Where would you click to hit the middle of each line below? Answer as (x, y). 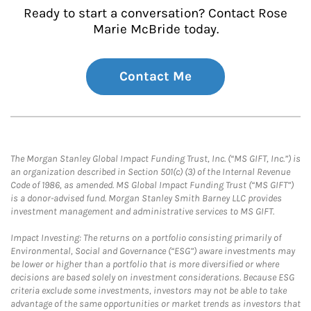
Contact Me (155, 76)
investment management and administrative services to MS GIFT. (142, 211)
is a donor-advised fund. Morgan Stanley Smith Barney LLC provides (146, 198)
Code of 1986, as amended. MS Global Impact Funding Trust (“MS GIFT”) (152, 185)
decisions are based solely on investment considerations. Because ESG (152, 277)
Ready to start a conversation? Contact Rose (155, 13)
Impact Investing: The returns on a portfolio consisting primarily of (146, 238)
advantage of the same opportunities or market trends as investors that (155, 304)
